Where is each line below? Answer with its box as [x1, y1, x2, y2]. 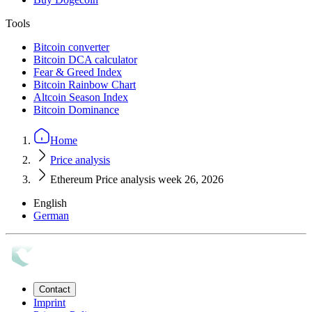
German [33, 209, 69, 221]
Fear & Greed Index [33, 65, 122, 78]
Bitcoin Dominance [33, 103, 119, 116]
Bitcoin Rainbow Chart [33, 78, 136, 91]
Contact [39, 283, 70, 295]
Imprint [33, 296, 65, 309]
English [33, 196, 67, 209]
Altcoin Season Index [33, 91, 128, 103]
